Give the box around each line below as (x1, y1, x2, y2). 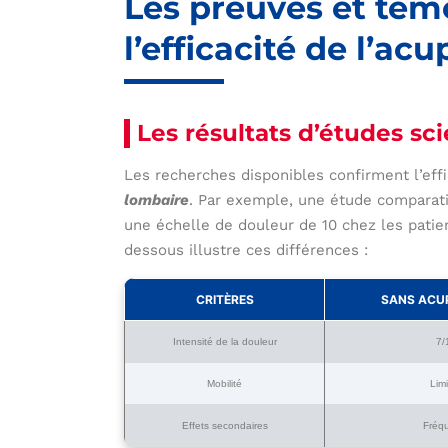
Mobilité (207, 377, 243, 389)
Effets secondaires (181, 419, 268, 431)
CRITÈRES (195, 291, 254, 307)
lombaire (124, 190, 190, 209)
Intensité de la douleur (172, 335, 277, 347)
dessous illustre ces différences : (124, 240, 369, 259)
